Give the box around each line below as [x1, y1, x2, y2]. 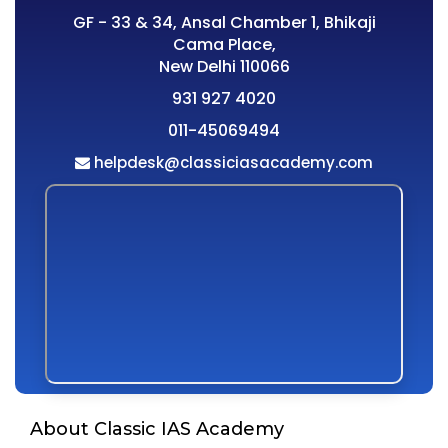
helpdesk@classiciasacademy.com [90, 152, 373, 174]
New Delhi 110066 [158, 55, 290, 79]
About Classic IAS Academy [30, 418, 284, 441]
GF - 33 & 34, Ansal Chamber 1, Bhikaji [72, 11, 376, 35]
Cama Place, [172, 33, 276, 57]
